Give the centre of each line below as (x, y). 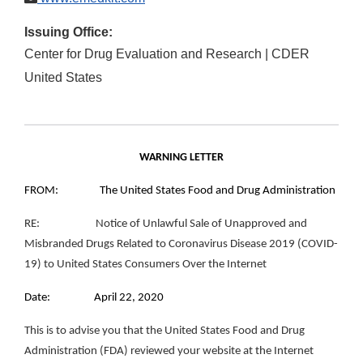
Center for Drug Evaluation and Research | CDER (167, 54)
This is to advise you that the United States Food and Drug (164, 331)
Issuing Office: (68, 32)
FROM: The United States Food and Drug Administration (180, 191)
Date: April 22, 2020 (94, 298)
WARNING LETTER (181, 158)
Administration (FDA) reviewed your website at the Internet (169, 352)
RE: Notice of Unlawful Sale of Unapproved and (166, 224)
